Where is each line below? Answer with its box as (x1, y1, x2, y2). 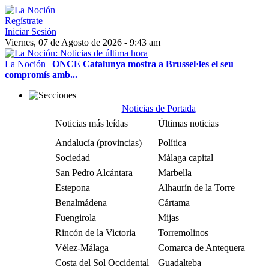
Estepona (55, 183, 90, 193)
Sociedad (55, 153, 90, 163)
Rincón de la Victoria (55, 228, 136, 238)
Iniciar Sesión (5, 26, 56, 37)
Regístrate (5, 16, 43, 26)
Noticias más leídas (55, 118, 128, 128)
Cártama (158, 198, 190, 208)
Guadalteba (158, 258, 201, 268)
